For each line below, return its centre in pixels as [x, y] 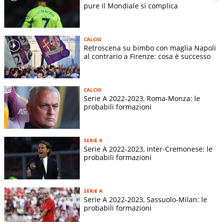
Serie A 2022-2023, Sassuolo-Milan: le [145, 200]
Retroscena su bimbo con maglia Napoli [150, 48]
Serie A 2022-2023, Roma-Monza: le [142, 99]
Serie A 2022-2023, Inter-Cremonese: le [148, 149]
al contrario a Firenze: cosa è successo [147, 56]
